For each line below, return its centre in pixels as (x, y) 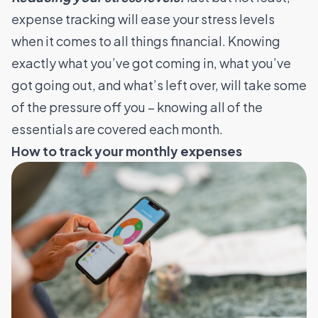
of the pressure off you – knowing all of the (137, 107)
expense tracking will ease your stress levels (143, 19)
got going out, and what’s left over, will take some (159, 85)
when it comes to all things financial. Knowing (146, 41)
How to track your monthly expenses (127, 151)
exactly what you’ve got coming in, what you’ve (151, 63)
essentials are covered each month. (117, 129)
